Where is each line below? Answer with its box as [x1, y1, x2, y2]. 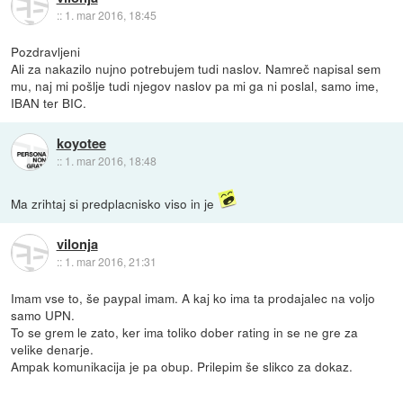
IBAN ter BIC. [11, 93, 87, 112]
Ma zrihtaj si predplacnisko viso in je [11, 193, 219, 212]
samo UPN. [11, 305, 76, 324]
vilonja [56, 234, 98, 255]
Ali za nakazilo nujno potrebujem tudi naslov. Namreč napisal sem [11, 58, 381, 77]
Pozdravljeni [11, 41, 81, 60]
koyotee [56, 133, 106, 154]
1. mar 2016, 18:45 [64, 7, 157, 23]
